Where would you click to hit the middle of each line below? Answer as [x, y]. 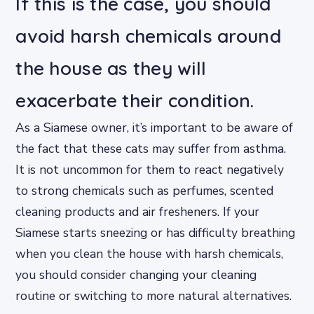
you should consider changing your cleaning [136, 274]
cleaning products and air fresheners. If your [138, 211]
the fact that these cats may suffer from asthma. [151, 148]
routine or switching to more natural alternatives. [154, 295]
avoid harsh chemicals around [148, 36]
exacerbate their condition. [135, 100]
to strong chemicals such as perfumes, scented [145, 190]
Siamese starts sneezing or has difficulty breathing [156, 232]
